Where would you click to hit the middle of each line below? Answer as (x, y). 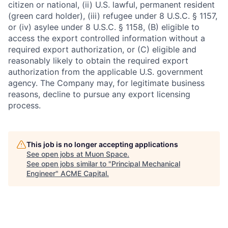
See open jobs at (56, 154)
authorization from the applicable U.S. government (106, 72)
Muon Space (106, 154)
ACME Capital (84, 173)
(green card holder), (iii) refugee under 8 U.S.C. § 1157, (113, 16)
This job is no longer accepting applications (102, 144)
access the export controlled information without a (107, 38)
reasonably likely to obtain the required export (98, 60)
